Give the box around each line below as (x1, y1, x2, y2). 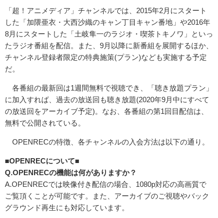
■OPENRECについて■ (5, 156, 79, 165)
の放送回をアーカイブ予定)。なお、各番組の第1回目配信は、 (5, 107, 208, 115)
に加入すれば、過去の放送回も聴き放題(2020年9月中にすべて (5, 95, 209, 104)
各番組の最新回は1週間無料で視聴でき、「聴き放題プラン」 (5, 83, 213, 92)
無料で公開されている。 (5, 118, 85, 127)
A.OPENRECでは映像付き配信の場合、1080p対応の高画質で (5, 180, 206, 188)
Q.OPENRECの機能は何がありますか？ (5, 168, 137, 177)
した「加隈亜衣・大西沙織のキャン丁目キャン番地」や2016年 (5, 18, 210, 26)
